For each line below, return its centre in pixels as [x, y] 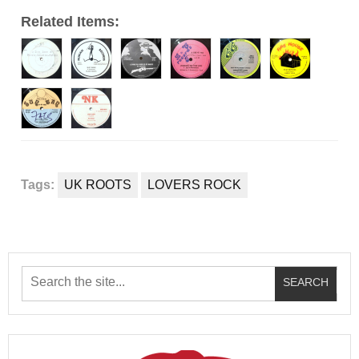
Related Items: [70, 22]
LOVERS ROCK [194, 185]
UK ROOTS [98, 185]
